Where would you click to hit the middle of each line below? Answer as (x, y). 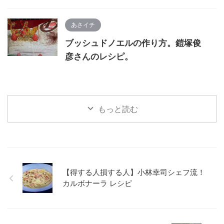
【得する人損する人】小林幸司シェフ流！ (134, 172)
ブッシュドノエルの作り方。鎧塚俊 (133, 43)
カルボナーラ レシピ (97, 183)
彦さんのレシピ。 (99, 56)
